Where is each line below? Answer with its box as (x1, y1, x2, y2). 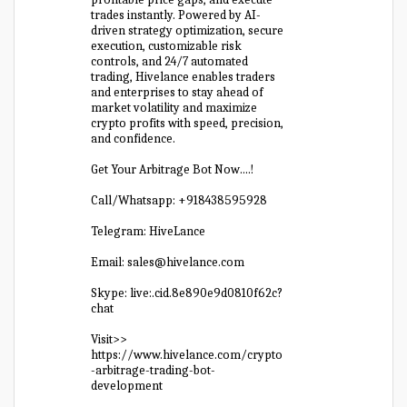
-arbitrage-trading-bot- (91, 362, 216, 378)
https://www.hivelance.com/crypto (91, 347, 283, 362)
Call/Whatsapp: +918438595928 (91, 193, 268, 208)
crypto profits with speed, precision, (91, 115, 284, 131)
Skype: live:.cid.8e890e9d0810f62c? (91, 285, 283, 301)
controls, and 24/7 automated (91, 54, 249, 69)
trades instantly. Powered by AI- (91, 7, 262, 23)
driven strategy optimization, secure (91, 23, 284, 38)
